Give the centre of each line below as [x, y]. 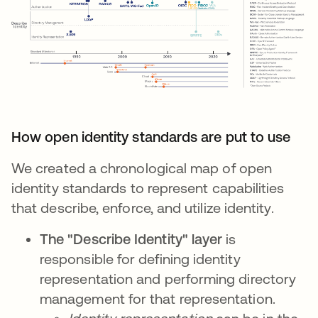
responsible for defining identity [140, 259]
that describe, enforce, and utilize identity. [143, 208]
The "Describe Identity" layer [131, 239]
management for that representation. [159, 299]
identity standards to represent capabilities [148, 188]
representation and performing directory [168, 279]
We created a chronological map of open [142, 168]
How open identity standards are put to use [151, 137]
